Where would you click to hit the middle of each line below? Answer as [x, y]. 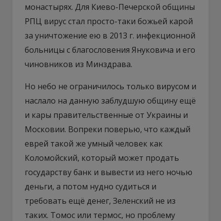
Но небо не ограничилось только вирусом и [110, 86]
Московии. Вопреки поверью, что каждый [108, 129]
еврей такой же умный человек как [94, 143]
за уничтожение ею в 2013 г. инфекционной [110, 35]
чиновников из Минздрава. [78, 64]
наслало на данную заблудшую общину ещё [110, 100]
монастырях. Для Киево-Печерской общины [110, 7]
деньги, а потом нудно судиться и [91, 186]
